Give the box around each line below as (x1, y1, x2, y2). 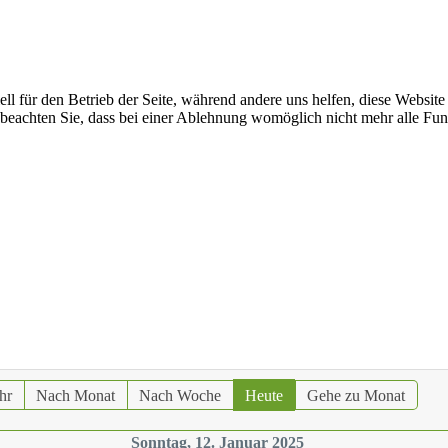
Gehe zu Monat (306, 386, 405, 404)
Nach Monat (35, 386, 115, 404)
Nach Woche (138, 386, 221, 404)
